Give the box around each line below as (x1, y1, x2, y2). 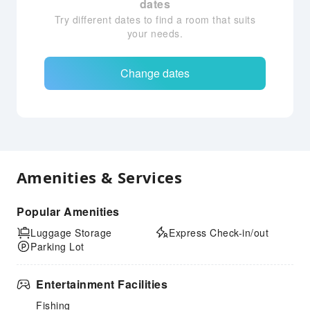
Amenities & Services (17, 167, 182, 188)
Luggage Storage (30, 226, 112, 239)
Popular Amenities (17, 203, 120, 219)
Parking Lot (30, 239, 84, 253)
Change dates (120, 65, 190, 81)
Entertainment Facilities (36, 276, 167, 292)
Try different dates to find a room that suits (54, 12, 256, 26)
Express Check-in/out (169, 226, 268, 239)
